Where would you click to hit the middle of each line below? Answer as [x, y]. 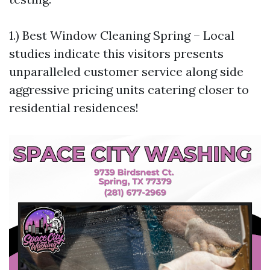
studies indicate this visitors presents [116, 53]
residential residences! [74, 108]
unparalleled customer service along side [126, 71]
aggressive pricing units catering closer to [129, 89]
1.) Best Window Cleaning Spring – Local [122, 35]
